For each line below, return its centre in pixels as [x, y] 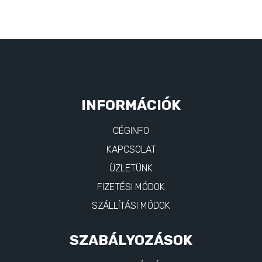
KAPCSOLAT [131, 149]
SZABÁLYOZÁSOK [131, 240]
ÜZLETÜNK [131, 168]
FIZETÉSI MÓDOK [131, 187]
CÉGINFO [131, 130]
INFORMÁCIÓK [131, 105]
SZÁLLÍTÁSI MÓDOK [131, 205]
